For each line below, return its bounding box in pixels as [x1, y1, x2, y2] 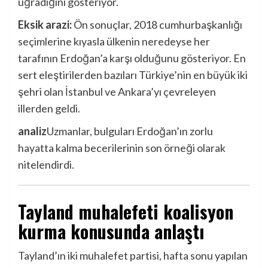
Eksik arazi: [18, 18, 72, 32]
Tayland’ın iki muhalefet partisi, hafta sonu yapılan [18, 249, 248, 263]
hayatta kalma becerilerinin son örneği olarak [18, 141, 226, 155]
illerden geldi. [18, 102, 80, 115]
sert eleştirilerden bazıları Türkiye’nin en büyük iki [18, 68, 248, 82]
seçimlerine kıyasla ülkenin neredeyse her [18, 35, 210, 48]
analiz [18, 124, 47, 138]
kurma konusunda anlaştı [18, 218, 205, 245]
